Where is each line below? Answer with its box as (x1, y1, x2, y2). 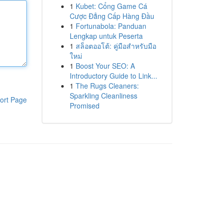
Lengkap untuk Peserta (69, 31, 143, 41)
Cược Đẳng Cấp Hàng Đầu (69, 11, 154, 21)
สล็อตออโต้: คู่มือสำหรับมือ (75, 41, 156, 51)
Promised (69, 101, 100, 111)
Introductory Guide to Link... (69, 71, 157, 81)
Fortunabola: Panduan (75, 21, 146, 31)
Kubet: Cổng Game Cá (75, 1, 147, 11)
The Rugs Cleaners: (75, 81, 139, 91)
